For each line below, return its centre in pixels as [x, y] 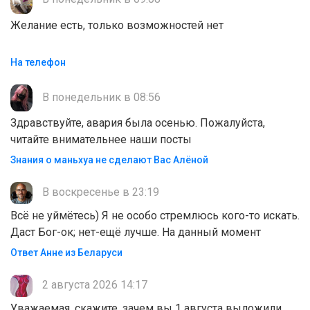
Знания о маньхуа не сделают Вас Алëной [109, 160]
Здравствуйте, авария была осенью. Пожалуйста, [138, 123]
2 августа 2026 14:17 [93, 285]
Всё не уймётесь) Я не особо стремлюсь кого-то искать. [155, 216]
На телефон [38, 63]
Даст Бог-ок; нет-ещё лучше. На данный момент [136, 232]
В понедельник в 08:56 [100, 98]
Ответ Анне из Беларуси [66, 253]
